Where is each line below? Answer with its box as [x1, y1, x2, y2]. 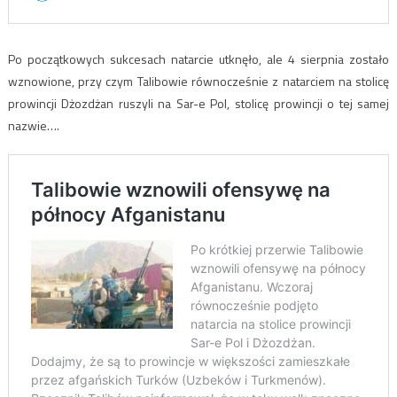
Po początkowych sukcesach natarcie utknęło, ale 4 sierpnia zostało [7, 49, 390, 68]
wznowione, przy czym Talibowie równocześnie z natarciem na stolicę [7, 71, 390, 90]
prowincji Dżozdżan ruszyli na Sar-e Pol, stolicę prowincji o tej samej [7, 93, 390, 113]
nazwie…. [7, 115, 59, 135]
